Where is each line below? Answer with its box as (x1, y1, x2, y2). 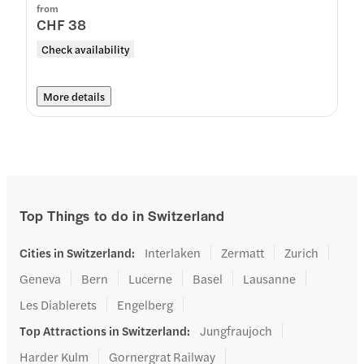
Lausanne (243, 270, 296, 287)
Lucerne (128, 270, 172, 287)
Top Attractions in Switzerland (19, 322, 187, 339)
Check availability (41, 41, 129, 57)
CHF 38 (37, 14, 86, 34)
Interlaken (145, 244, 201, 261)
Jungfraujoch (200, 322, 272, 339)
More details (43, 89, 105, 104)
